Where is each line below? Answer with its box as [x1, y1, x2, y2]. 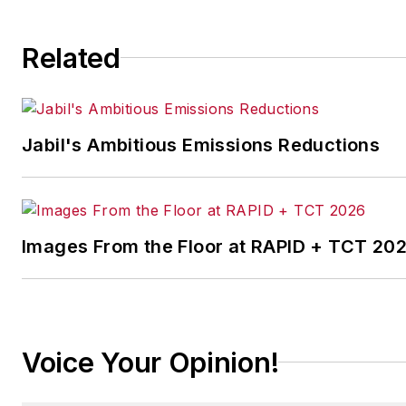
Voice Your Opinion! [22, 345, 279, 379]
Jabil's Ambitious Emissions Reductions [22, 133, 381, 156]
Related [22, 41, 121, 74]
